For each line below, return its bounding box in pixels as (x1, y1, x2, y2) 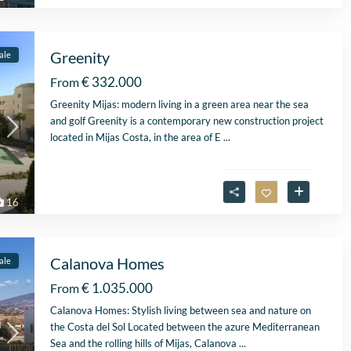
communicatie (215, 71, 300, 88)
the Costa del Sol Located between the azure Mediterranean (50, 320, 320, 334)
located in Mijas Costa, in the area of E (50, 131, 223, 144)
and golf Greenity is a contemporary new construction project (50, 114, 324, 128)
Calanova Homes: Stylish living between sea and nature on (50, 304, 311, 317)
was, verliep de (215, 54, 301, 71)
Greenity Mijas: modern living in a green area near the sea (50, 98, 309, 111)
